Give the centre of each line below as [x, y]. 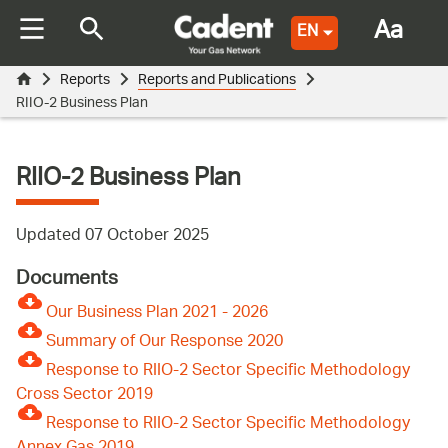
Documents [67, 280]
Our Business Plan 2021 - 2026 [157, 314]
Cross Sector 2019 [84, 396]
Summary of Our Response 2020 [164, 343]
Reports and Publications [217, 80]
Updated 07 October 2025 [112, 237]
